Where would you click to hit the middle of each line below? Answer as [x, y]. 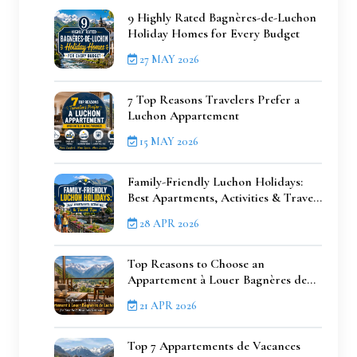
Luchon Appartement [183, 115]
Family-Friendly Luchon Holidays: [215, 181]
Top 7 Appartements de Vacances [214, 346]
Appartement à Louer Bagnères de [217, 279]
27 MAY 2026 [168, 59]
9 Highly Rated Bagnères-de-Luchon [222, 17]
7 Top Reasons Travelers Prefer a [214, 99]
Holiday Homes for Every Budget [214, 33]
